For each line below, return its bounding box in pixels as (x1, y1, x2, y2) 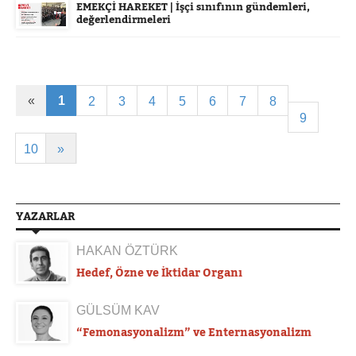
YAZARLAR (16, 207, 75, 224)
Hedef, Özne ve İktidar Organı (76, 263, 242, 281)
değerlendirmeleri (76, 10, 171, 27)
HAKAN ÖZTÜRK (76, 243, 178, 257)
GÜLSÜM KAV (76, 303, 160, 317)
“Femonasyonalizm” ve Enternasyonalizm (76, 323, 311, 340)
